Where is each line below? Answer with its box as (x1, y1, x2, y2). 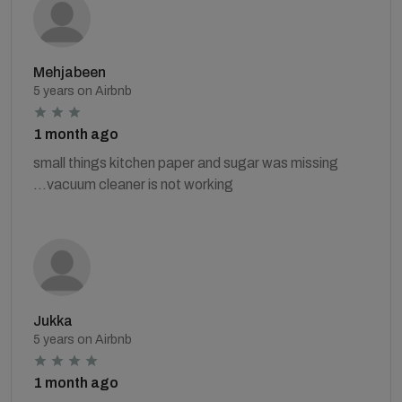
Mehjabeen (33, 64, 106, 80)
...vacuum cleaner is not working (33, 176, 233, 192)
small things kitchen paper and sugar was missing (33, 154, 338, 170)
